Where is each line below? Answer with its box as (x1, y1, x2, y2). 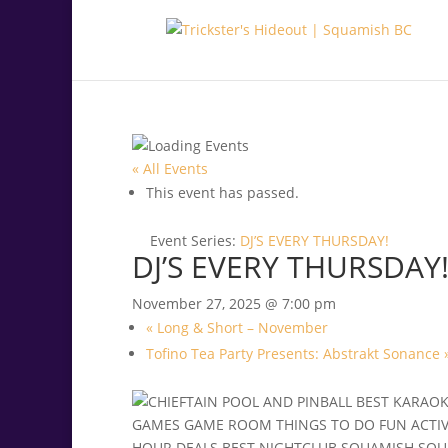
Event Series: (150, 231, 240, 250)
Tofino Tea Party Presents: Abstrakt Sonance (146, 344, 444, 363)
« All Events (132, 159, 208, 178)
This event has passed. (146, 183, 299, 202)
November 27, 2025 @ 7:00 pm (132, 294, 336, 313)
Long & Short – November (153, 318, 328, 337)
